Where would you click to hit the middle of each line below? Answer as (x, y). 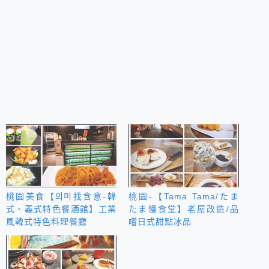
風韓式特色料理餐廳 (47, 222)
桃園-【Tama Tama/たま (184, 197)
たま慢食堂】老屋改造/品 (184, 209)
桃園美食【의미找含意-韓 (61, 197)
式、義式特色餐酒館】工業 (61, 209)
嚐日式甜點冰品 (160, 222)
